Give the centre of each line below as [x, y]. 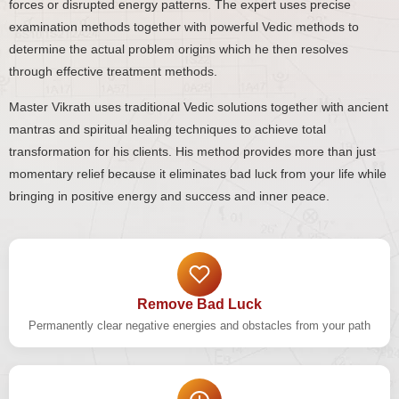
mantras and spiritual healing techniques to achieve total [167, 129]
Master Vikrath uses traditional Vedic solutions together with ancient [199, 107]
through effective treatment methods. [113, 71]
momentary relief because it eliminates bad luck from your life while [198, 174]
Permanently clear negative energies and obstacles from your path [199, 326]
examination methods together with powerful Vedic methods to [184, 27]
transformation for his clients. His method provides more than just [192, 151]
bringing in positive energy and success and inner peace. [169, 196]
